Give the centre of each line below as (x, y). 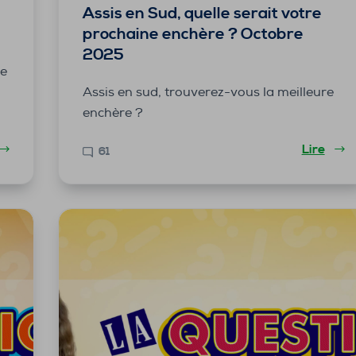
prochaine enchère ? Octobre (193, 34)
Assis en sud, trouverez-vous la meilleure (208, 92)
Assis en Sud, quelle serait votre (202, 14)
